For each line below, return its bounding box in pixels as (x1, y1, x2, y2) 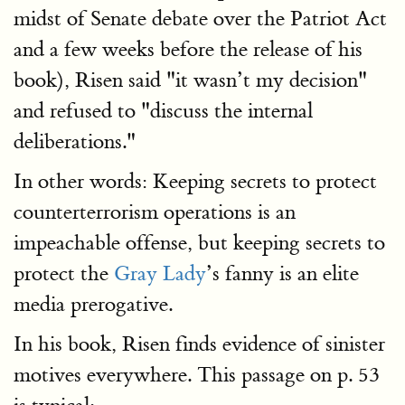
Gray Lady (114, 260, 206, 287)
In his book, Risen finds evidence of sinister (14, 331, 385, 357)
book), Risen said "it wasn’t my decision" (14, 67, 367, 93)
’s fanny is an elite (206, 260, 359, 287)
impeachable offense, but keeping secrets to (14, 230, 385, 256)
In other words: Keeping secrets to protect (14, 168, 377, 194)
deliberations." (14, 128, 136, 155)
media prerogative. (14, 291, 173, 317)
